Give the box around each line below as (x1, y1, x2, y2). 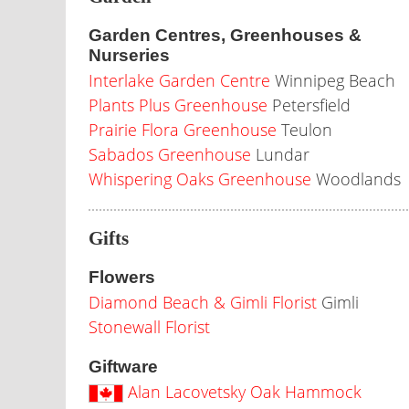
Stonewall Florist (89, 316, 210, 338)
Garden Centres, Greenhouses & (89, 26, 362, 45)
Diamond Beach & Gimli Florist (89, 291, 317, 313)
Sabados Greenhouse (89, 143, 251, 165)
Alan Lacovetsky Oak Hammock (128, 381, 362, 403)
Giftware (89, 357, 158, 376)
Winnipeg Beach (275, 69, 395, 91)
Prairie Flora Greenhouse (89, 119, 277, 141)
